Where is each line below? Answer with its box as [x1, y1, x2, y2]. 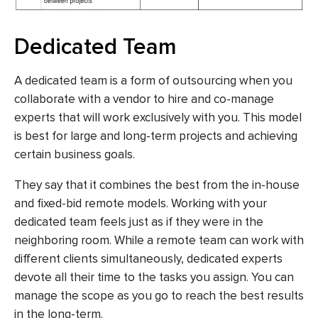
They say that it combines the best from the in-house [14, 177, 300, 192]
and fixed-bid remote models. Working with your [14, 195, 267, 211]
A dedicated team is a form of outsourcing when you [14, 73, 292, 89]
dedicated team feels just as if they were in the [14, 214, 263, 229]
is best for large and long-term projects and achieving [14, 128, 297, 144]
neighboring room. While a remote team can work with [14, 232, 304, 248]
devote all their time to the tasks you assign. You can [14, 269, 294, 285]
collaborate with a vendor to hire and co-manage [14, 92, 274, 107]
